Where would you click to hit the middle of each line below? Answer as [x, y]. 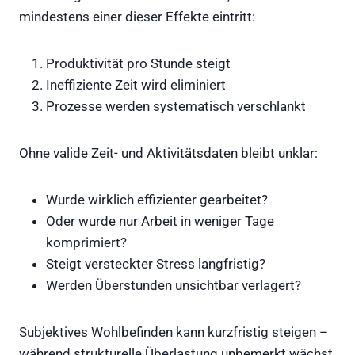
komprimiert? [86, 242]
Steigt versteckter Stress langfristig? [156, 263]
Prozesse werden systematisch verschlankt [176, 106]
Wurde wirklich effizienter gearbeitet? [157, 199]
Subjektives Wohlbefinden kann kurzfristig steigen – [174, 332]
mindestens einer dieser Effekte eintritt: [137, 16]
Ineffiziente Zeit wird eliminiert [136, 84]
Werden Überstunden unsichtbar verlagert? [174, 285]
